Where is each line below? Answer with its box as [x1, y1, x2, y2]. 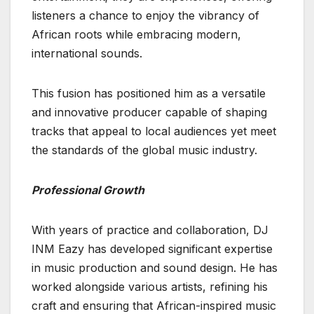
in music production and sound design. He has [32, 261, 278, 275]
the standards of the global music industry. [32, 143, 257, 158]
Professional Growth [32, 183, 144, 198]
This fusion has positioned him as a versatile [32, 86, 266, 101]
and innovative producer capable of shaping [32, 105, 267, 120]
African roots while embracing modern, [32, 27, 241, 42]
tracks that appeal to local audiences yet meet [32, 124, 276, 139]
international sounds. [32, 46, 142, 61]
